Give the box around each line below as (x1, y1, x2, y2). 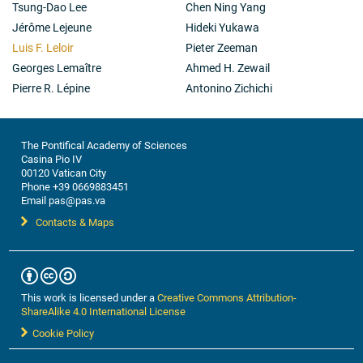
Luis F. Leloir (12, 40, 74, 56)
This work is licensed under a (21, 290, 158, 305)
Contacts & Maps (36, 215, 115, 230)
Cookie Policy (28, 326, 95, 341)
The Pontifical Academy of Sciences (21, 138, 188, 153)
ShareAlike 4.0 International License (21, 304, 186, 319)
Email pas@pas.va (21, 193, 109, 208)
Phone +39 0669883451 (21, 179, 130, 194)
